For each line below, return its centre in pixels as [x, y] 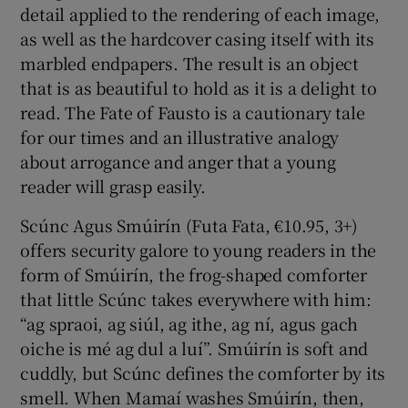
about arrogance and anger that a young [178, 161]
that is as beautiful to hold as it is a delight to [199, 87]
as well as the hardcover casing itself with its [198, 38]
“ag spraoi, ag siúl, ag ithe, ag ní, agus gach [189, 323]
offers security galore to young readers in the [199, 249]
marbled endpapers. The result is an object [190, 62]
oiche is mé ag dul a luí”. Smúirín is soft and [194, 347]
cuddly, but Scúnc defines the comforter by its [203, 372]
